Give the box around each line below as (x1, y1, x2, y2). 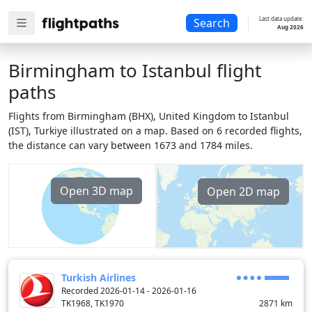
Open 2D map (207, 184, 280, 199)
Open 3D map (60, 183, 133, 198)
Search (194, 15, 230, 31)
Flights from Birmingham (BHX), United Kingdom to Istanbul (8, 109, 289, 123)
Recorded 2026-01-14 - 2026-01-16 (61, 285, 196, 297)
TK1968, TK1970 (61, 297, 124, 310)
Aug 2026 (277, 23, 304, 31)
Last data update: (259, 15, 304, 22)
